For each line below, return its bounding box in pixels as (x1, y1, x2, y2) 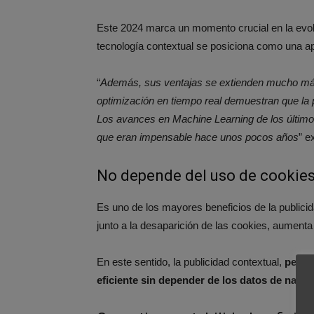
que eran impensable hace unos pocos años (97, 131, 299, 143)
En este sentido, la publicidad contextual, (97, 256, 285, 268)
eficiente (97, 274, 138, 286)
